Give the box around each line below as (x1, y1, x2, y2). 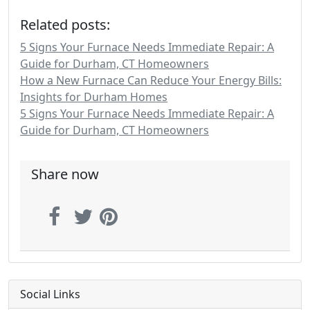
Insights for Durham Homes (20, 89, 167, 104)
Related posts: (20, 15, 110, 34)
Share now (31, 165, 99, 183)
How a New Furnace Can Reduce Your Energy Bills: (20, 73, 282, 88)
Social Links (20, 286, 80, 302)
